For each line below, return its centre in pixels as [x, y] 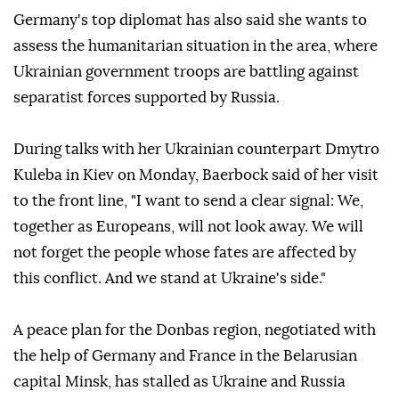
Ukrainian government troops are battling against [186, 72]
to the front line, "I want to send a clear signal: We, [188, 201]
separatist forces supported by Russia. [147, 98]
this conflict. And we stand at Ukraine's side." [170, 279]
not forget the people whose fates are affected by [185, 253]
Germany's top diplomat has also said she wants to [190, 20]
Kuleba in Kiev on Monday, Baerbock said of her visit [196, 175]
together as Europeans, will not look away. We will [188, 227]
